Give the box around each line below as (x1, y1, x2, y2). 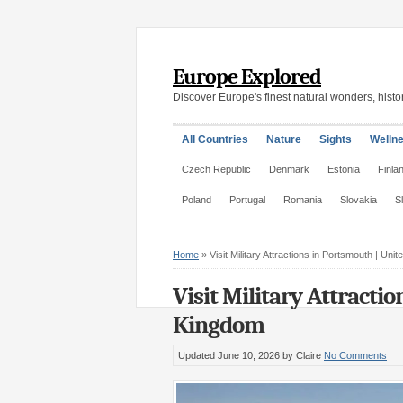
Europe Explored (173, 64, 321, 89)
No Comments (324, 350, 387, 361)
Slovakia (340, 194, 377, 205)
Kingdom (173, 311, 264, 339)
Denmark (269, 164, 309, 175)
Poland (182, 194, 211, 205)
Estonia (327, 164, 360, 175)
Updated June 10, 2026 (178, 350, 282, 361)
